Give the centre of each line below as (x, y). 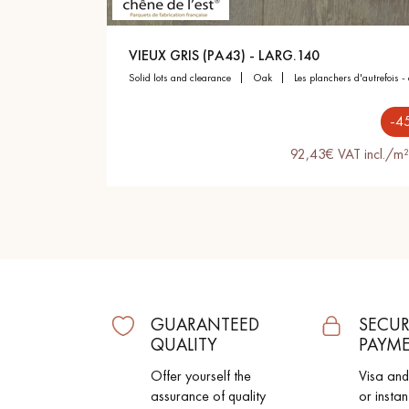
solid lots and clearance (183, 77)
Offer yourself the (201, 375)
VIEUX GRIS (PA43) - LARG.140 (224, 55)
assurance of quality (208, 395)
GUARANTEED (205, 324)
